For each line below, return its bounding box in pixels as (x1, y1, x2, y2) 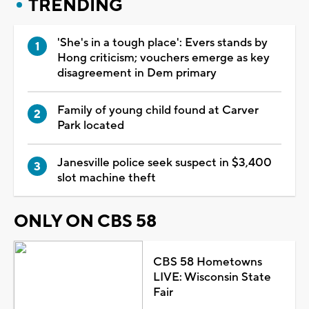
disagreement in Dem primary (57, 65, 217, 81)
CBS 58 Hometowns (152, 254, 262, 270)
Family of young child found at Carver (57, 102, 259, 118)
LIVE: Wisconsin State (152, 269, 271, 285)
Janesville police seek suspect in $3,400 (57, 154, 272, 170)
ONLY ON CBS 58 (14, 210, 157, 232)
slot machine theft (57, 170, 156, 186)
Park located (57, 117, 124, 133)
